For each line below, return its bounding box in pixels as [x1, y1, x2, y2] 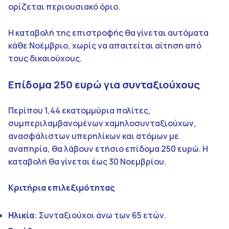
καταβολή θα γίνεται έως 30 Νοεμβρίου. [8, 155, 166, 167]
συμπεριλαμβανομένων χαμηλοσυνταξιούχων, [8, 117, 196, 129]
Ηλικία [8, 209, 34, 221]
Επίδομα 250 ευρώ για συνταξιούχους [8, 77, 200, 91]
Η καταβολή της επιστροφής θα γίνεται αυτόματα [8, 27, 209, 38]
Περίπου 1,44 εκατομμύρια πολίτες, [8, 104, 151, 116]
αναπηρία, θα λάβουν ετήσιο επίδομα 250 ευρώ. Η [8, 143, 208, 154]
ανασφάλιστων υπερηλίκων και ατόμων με [8, 130, 179, 142]
